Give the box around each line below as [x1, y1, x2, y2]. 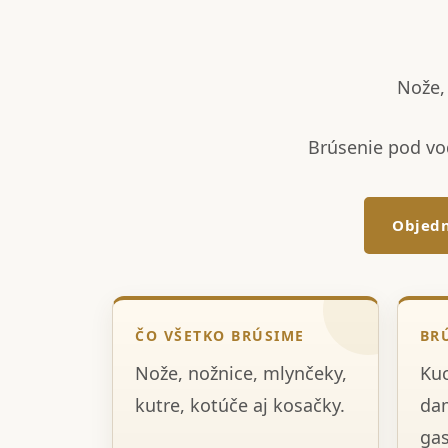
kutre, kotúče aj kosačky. [135, 393, 345, 417]
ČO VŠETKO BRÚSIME [135, 326, 305, 345]
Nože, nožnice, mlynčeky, [135, 361, 347, 385]
